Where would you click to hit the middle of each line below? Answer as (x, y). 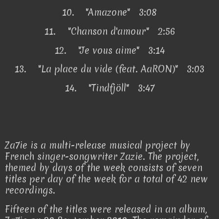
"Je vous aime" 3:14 (121, 50)
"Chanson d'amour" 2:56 (121, 31)
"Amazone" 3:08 (121, 12)
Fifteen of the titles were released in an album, (106, 209)
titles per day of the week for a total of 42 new (106, 179)
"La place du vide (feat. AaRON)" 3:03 (121, 69)
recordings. (30, 190)
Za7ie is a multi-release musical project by (98, 145)
